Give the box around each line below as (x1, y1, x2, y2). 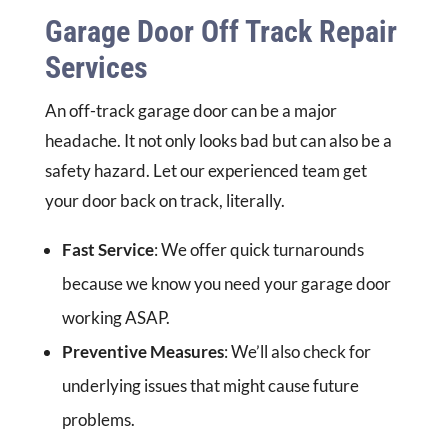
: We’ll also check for (223, 341, 371, 363)
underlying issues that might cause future (61, 375, 359, 397)
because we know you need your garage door (61, 273, 391, 295)
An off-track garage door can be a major (44, 100, 337, 122)
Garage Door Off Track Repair (44, 14, 397, 50)
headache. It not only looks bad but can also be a (44, 130, 392, 152)
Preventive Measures (61, 341, 224, 363)
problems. (61, 409, 135, 431)
